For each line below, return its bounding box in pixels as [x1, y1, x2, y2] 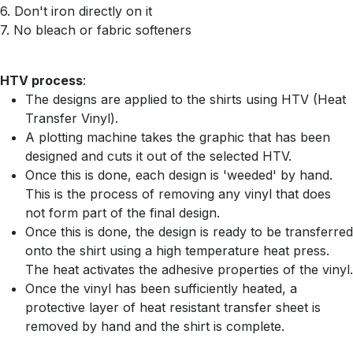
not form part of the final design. [25, 205, 224, 221]
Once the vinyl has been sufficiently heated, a [25, 281, 297, 296]
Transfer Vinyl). [25, 110, 118, 126]
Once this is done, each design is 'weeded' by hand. [25, 167, 333, 183]
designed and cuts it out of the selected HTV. [25, 148, 295, 164]
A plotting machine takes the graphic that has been [25, 129, 330, 145]
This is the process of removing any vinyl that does [25, 186, 331, 202]
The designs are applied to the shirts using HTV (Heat [25, 91, 346, 107]
